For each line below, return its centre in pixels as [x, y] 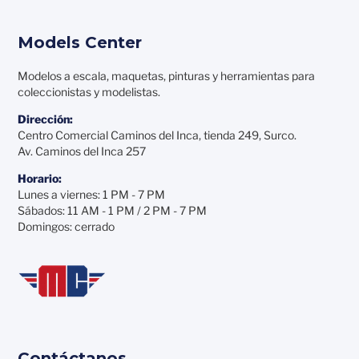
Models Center [80, 42]
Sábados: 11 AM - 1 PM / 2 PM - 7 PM [113, 210]
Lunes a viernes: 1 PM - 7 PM [92, 194]
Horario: [40, 178]
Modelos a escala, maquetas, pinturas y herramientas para [167, 75]
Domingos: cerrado [67, 226]
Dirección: [46, 119]
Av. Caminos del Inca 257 [82, 151]
